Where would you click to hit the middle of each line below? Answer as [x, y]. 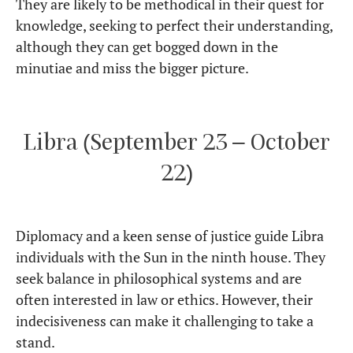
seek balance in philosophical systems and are [159, 279]
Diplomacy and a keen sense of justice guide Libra [170, 236]
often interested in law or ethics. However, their [164, 300]
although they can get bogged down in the [147, 47]
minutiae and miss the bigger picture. [132, 68]
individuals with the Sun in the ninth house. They [171, 257]
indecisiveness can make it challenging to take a [165, 321]
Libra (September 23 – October [176, 141]
